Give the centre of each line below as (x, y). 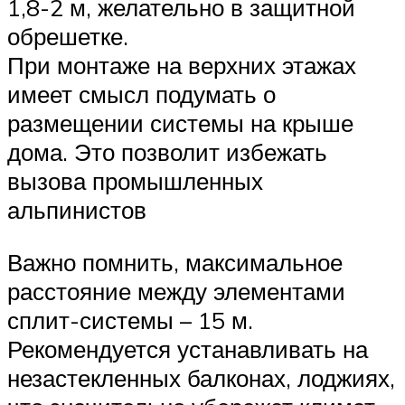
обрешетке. (68, 37)
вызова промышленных (135, 181)
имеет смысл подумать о (141, 94)
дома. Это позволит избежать (167, 152)
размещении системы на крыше (180, 123)
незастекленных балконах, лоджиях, (201, 377)
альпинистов (77, 210)
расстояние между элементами (176, 291)
